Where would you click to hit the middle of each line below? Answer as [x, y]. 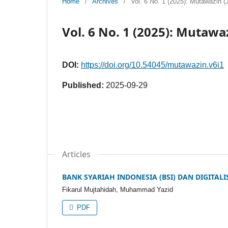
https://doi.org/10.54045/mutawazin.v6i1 [152, 65]
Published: [84, 85]
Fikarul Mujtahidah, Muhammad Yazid [118, 189]
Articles [76, 154]
